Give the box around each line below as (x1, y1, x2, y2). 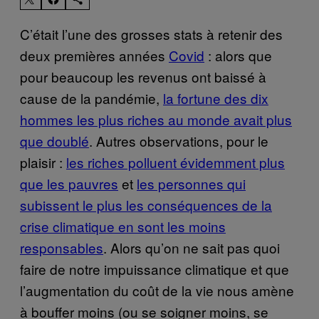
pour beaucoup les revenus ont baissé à (20, 66, 266, 86)
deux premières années (20, 45, 169, 65)
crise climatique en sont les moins (20, 216, 226, 236)
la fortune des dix (163, 88, 268, 108)
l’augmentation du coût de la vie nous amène (20, 280, 294, 300)
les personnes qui (137, 173, 246, 193)
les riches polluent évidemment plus (66, 152, 285, 172)
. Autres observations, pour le (89, 130, 268, 150)
